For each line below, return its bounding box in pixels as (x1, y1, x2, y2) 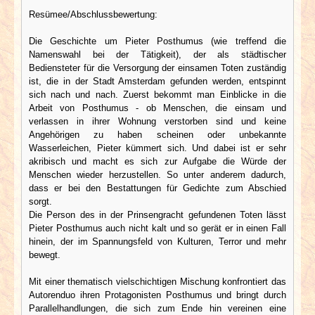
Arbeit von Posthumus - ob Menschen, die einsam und (29, 102, 286, 113)
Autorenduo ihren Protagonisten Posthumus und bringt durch (29, 289, 286, 300)
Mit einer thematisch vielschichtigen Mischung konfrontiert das (29, 276, 286, 287)
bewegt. (29, 249, 60, 260)
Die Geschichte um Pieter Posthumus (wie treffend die (29, 35, 286, 46)
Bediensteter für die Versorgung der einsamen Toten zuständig (29, 62, 286, 73)
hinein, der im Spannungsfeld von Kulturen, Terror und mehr (29, 236, 286, 247)
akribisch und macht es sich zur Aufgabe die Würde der (29, 155, 286, 167)
